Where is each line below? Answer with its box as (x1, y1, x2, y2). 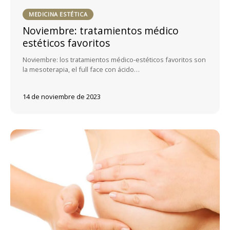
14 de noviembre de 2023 (23, 91, 101, 101)
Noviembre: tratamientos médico (23, 23, 179, 37)
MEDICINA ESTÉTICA (29, 10, 88, 18)
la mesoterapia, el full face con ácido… (23, 64, 140, 74)
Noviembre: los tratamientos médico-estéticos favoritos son (23, 54, 206, 64)
